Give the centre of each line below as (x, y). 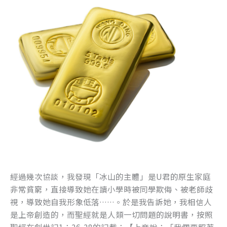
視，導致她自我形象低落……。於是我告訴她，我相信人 (111, 202)
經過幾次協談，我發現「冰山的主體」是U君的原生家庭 (110, 177)
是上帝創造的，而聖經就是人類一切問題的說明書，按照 (111, 215)
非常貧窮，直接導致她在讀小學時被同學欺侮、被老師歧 (111, 189)
